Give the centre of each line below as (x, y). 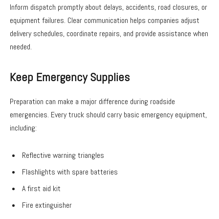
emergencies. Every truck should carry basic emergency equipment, (108, 115)
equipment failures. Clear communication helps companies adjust (105, 20)
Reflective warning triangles (63, 155)
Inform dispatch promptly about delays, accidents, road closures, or (109, 7)
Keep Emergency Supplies (70, 77)
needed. (21, 46)
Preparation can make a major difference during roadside (92, 102)
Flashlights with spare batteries (70, 172)
